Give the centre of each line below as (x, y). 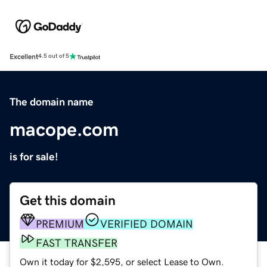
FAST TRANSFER (77, 243)
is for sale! (34, 156)
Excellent (24, 56)
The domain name (52, 102)
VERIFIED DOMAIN (147, 224)
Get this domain (68, 200)
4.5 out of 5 (54, 56)
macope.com (64, 129)
